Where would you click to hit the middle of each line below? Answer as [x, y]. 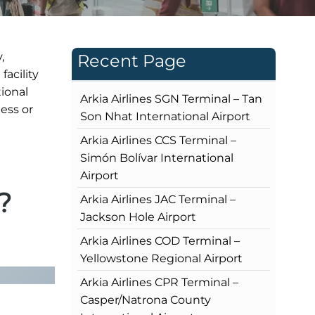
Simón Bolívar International [157, 157]
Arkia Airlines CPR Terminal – [159, 282]
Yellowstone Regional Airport [161, 258]
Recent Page [132, 60]
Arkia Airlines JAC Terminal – [158, 199]
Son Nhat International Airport [165, 116]
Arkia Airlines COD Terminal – [160, 240]
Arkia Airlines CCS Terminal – [158, 140]
